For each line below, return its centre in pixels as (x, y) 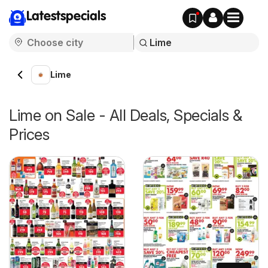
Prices (29, 134)
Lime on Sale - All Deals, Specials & (125, 115)
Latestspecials (66, 17)
